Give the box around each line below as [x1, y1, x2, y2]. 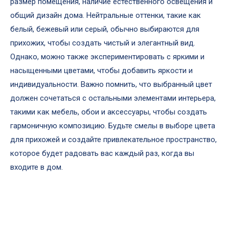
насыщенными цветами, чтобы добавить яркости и [10, 66, 193, 75]
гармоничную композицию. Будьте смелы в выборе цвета [10, 121, 215, 130]
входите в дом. [10, 163, 63, 172]
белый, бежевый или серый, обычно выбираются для [10, 25, 199, 34]
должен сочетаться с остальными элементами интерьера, [10, 94, 216, 103]
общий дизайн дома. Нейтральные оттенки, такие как [10, 11, 201, 20]
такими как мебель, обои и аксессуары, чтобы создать [10, 107, 207, 117]
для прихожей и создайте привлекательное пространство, [10, 135, 217, 144]
